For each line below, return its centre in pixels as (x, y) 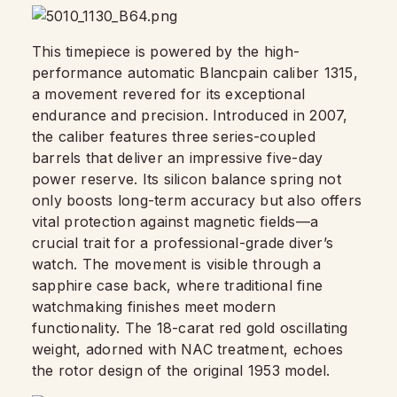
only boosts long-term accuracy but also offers (197, 200)
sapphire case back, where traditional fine (178, 285)
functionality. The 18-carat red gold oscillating (190, 328)
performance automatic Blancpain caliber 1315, (195, 73)
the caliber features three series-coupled (174, 136)
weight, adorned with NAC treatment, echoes (188, 349)
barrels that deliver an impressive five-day (178, 158)
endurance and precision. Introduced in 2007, (190, 115)
